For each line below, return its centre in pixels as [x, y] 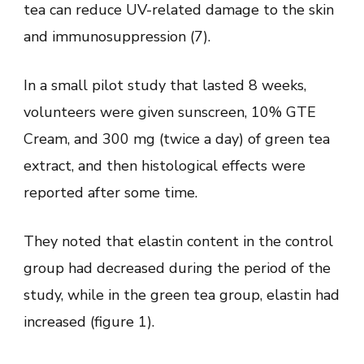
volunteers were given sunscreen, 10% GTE [170, 112]
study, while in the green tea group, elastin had [182, 295]
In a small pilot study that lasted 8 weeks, [165, 85]
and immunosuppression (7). [117, 36]
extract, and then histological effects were [165, 165]
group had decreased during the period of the [177, 268]
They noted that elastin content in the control [178, 241]
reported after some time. [110, 192]
